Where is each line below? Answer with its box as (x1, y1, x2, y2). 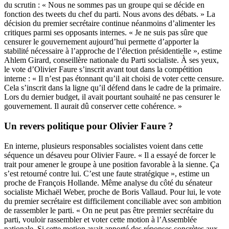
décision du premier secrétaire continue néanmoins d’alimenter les (4, 19, 215, 28)
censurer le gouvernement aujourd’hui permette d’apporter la (4, 37, 199, 47)
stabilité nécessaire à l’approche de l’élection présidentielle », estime (4, 47, 222, 56)
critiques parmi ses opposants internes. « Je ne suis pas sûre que (4, 28, 208, 37)
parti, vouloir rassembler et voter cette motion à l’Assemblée (4, 215, 197, 224)
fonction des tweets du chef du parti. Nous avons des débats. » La (4, 10, 215, 19)
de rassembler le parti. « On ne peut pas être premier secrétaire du (4, 205, 214, 215)
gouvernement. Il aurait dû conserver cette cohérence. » (4, 102, 182, 111)
